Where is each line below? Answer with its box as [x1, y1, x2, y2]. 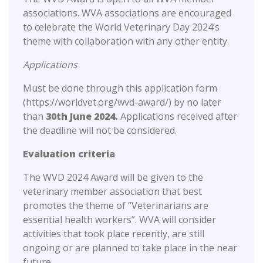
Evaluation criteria [23, 147, 115, 161]
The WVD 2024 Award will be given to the [23, 171, 203, 184]
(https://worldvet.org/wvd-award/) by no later [23, 96, 221, 109]
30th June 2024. [46, 110, 118, 123]
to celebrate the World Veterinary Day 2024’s [23, 21, 220, 34]
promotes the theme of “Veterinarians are [23, 199, 208, 213]
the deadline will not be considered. [23, 124, 177, 137]
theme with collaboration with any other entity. [23, 35, 229, 48]
